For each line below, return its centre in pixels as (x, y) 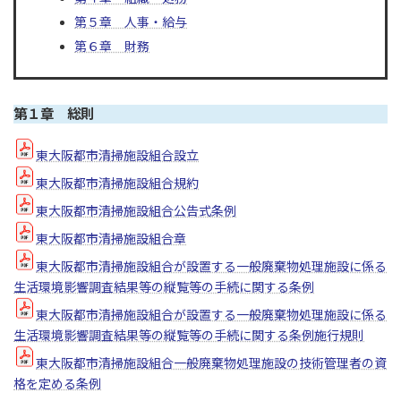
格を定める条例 (57, 383)
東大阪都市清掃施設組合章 (111, 238)
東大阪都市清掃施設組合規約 (117, 183)
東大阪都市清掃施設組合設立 (117, 155)
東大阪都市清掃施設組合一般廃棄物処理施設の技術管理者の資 (211, 363)
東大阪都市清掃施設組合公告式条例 (136, 210)
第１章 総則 (54, 114)
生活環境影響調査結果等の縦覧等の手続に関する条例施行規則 (189, 335)
